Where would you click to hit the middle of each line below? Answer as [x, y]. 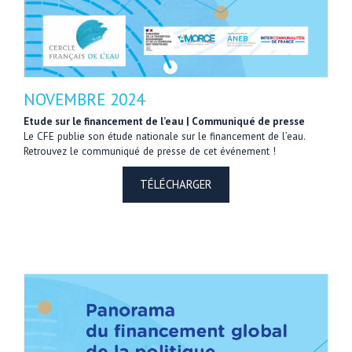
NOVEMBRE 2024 [84, 99]
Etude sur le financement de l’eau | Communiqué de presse [164, 121]
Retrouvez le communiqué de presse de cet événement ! [150, 151]
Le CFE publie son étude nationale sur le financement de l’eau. [164, 136]
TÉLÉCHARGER [176, 184]
